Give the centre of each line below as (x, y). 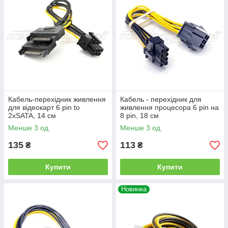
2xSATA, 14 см (32, 116)
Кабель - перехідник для (161, 99)
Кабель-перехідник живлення (57, 99)
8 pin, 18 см (139, 116)
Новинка (134, 189)
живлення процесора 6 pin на (169, 107)
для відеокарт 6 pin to (44, 107)
